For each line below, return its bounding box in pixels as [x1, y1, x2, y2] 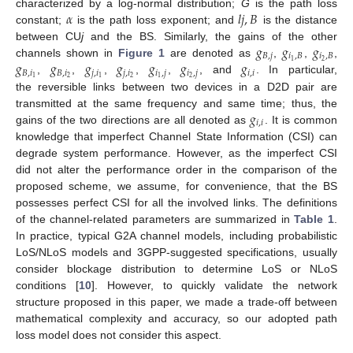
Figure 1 [118, 46, 165, 59]
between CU [16, 29, 81, 43]
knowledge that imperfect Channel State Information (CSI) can [16, 129, 337, 143]
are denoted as [165, 46, 257, 59]
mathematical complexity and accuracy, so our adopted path [16, 311, 337, 325]
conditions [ [16, 278, 79, 292]
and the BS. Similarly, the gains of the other [84, 29, 337, 43]
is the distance [258, 13, 338, 26]
